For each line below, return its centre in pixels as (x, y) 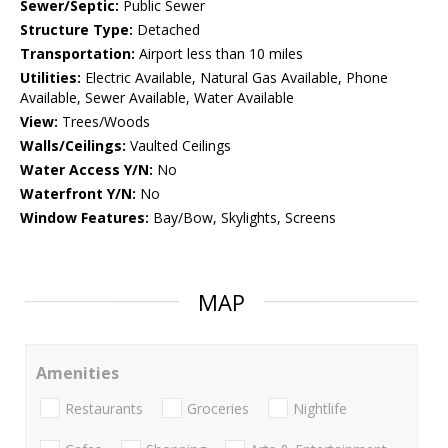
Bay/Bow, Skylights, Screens (242, 218)
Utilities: (50, 78)
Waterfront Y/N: (78, 194)
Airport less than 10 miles (219, 54)
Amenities (77, 373)
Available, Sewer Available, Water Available (157, 98)
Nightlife (320, 408)
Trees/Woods (104, 122)
